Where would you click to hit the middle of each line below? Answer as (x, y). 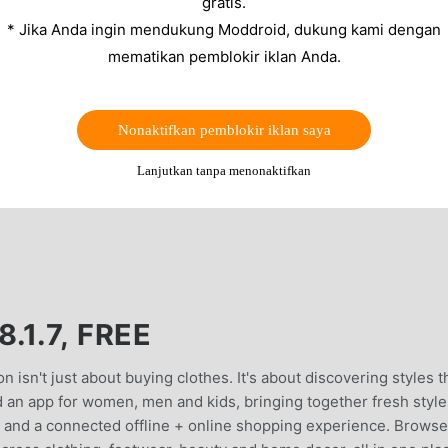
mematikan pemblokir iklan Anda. (224, 56)
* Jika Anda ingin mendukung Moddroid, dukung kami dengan (224, 29)
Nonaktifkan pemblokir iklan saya (224, 129)
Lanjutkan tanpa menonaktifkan (224, 170)
